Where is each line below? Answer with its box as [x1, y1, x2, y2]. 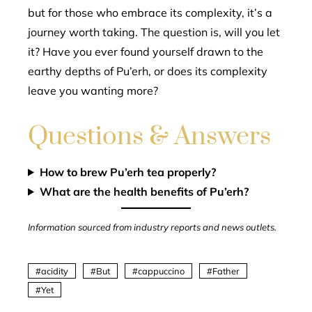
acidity [41, 265, 68, 276]
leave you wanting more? [28, 83, 158, 97]
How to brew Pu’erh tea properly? [39, 164, 216, 179]
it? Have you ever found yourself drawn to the [28, 44, 263, 58]
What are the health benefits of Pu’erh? [39, 184, 249, 198]
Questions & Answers [28, 120, 271, 153]
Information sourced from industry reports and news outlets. [28, 221, 276, 233]
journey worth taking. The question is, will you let [28, 24, 280, 39]
